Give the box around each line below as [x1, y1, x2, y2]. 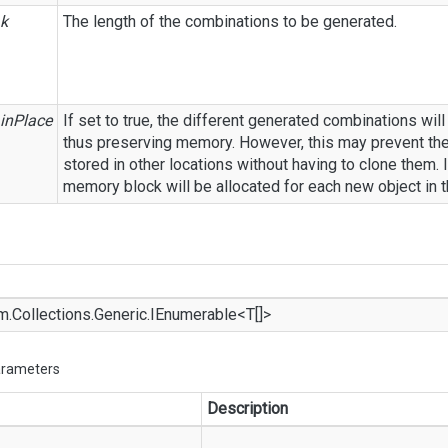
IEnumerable [150, 305, 237, 324]
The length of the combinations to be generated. [63, 12, 397, 31]
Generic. [94, 305, 150, 324]
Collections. [12, 305, 94, 324]
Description [207, 399, 288, 418]
